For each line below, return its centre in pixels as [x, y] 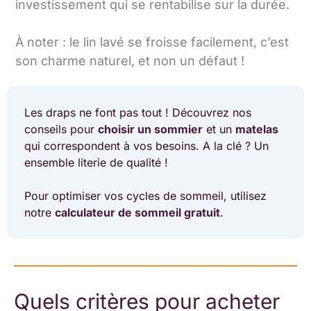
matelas [257, 129]
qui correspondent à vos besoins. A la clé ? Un [146, 145]
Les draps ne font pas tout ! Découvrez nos [138, 112]
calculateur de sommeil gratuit [137, 212]
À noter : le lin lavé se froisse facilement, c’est [152, 42]
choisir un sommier [150, 129]
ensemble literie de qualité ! [96, 162]
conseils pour [61, 129]
